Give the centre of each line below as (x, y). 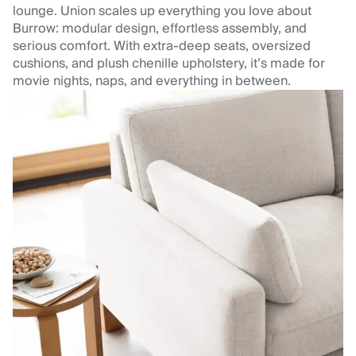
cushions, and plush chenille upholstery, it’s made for (169, 64)
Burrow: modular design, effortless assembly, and (160, 29)
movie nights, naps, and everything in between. (152, 81)
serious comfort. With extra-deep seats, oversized (162, 46)
